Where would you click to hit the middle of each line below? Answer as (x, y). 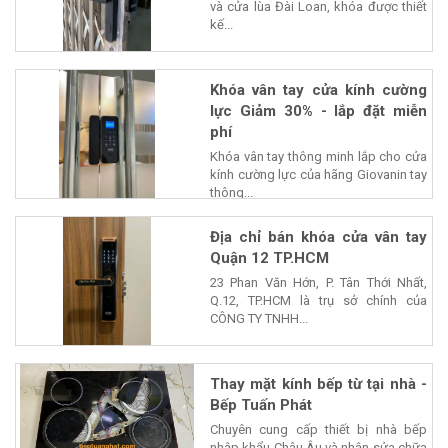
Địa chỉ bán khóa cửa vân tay (318, 237)
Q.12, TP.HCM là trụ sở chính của (318, 301)
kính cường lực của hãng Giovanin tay (318, 175)
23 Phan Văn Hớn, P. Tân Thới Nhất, (318, 283)
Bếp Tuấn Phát (261, 405)
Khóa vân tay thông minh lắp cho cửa (318, 157)
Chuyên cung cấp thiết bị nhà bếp (318, 430)
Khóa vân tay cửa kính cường (318, 90)
